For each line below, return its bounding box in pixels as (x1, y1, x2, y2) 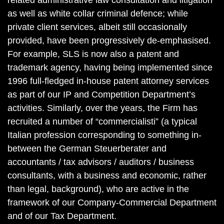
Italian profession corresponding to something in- (7, 130, 201, 140)
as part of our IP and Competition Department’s (7, 89, 195, 99)
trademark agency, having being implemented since (7, 62, 212, 72)
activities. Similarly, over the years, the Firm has (7, 103, 197, 113)
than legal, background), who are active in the (7, 184, 189, 194)
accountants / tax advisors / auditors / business (7, 157, 194, 167)
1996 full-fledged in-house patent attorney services (7, 76, 209, 86)
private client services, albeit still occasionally (7, 22, 187, 32)
